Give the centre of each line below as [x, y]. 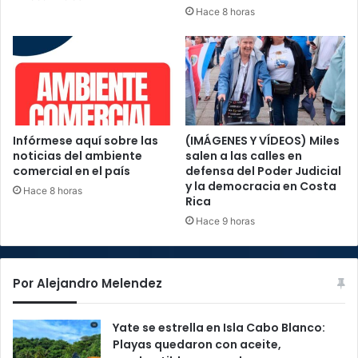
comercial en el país [72, 171]
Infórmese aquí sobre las [86, 141]
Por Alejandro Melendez [88, 284]
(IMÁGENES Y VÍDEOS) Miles [263, 141]
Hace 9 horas [225, 221]
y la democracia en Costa [261, 187]
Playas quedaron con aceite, [197, 345]
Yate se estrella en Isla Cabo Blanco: [219, 328]
